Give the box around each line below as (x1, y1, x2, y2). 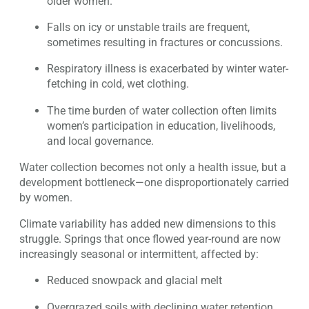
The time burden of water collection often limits (47, 103, 277, 117)
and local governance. (47, 134, 154, 148)
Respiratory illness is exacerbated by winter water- (47, 62, 288, 76)
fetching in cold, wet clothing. (47, 77, 189, 91)
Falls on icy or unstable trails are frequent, (47, 20, 250, 34)
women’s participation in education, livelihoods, (47, 119, 275, 132)
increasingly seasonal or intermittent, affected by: (19, 248, 259, 261)
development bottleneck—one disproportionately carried (19, 175, 289, 189)
